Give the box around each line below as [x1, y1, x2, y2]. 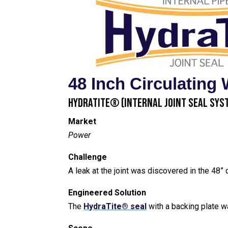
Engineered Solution [68, 187, 147, 197]
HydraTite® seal [83, 201, 147, 211]
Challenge [68, 152, 107, 162]
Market [68, 116, 97, 126]
